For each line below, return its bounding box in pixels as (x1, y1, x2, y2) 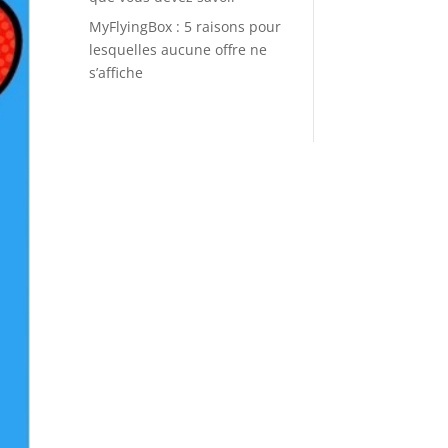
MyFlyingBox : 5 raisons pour (89, 17, 282, 37)
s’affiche (89, 63, 144, 83)
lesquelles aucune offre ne (89, 40, 268, 60)
